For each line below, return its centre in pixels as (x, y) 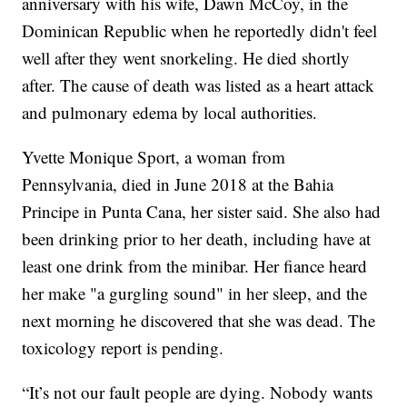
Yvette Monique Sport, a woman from (154, 157)
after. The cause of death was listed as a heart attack (199, 85)
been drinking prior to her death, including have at (197, 239)
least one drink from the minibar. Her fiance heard (195, 266)
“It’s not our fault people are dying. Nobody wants (198, 392)
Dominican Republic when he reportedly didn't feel (200, 31)
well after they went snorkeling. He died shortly (186, 58)
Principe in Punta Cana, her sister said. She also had (202, 212)
